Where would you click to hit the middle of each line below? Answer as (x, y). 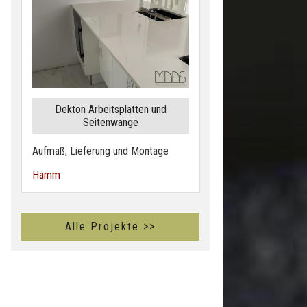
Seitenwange (111, 123)
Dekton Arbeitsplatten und (111, 110)
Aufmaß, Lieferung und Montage (100, 151)
